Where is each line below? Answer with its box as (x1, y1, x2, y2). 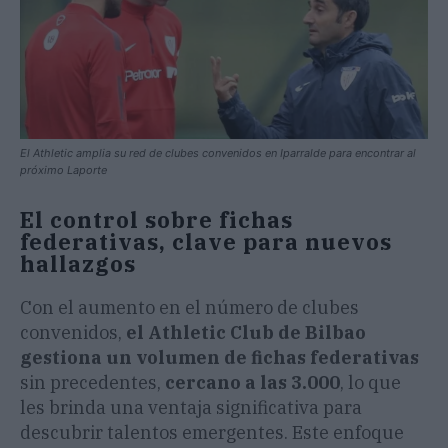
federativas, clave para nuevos (20, 227, 392, 257)
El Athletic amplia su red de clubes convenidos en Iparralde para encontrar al (20, 146, 416, 161)
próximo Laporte (20, 163, 107, 178)
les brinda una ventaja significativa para (20, 396, 362, 420)
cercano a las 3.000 (165, 371, 340, 395)
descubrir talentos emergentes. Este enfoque (20, 421, 404, 445)
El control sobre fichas (20, 205, 293, 235)
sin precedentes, (20, 371, 165, 395)
